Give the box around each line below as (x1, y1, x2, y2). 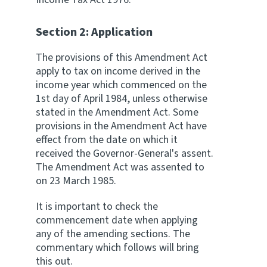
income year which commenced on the (36, 77, 207, 92)
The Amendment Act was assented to (36, 160, 204, 175)
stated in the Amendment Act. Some (36, 105, 198, 120)
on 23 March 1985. (36, 173, 116, 188)
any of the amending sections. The (36, 226, 190, 241)
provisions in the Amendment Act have (36, 119, 207, 133)
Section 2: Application (36, 24, 153, 41)
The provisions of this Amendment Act (36, 50, 207, 65)
